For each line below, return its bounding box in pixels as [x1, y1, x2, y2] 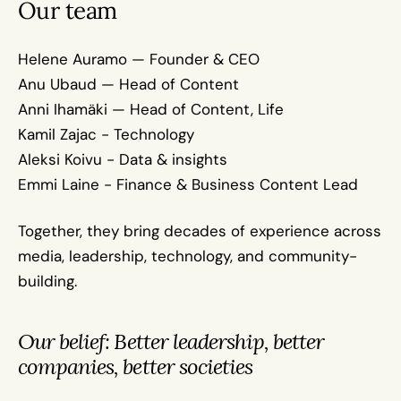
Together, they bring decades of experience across [18, 221, 381, 241]
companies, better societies [18, 353, 253, 380]
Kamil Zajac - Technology [18, 124, 194, 144]
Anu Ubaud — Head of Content [18, 74, 239, 94]
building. [18, 271, 77, 291]
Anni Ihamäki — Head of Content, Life [18, 99, 284, 119]
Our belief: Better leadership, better [18, 328, 325, 355]
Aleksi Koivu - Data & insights [18, 149, 227, 169]
